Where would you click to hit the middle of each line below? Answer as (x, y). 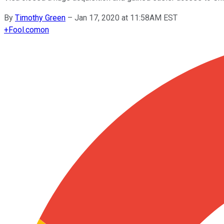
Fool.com (24, 29)
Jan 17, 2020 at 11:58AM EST (126, 17)
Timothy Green (40, 17)
